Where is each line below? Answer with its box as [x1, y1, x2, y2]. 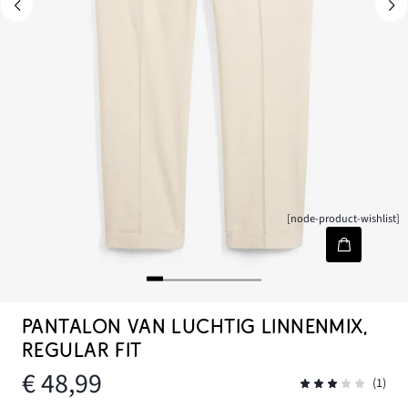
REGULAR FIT [22, 339, 142, 362]
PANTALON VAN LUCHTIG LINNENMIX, [22, 315, 368, 339]
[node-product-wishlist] [287, 210, 401, 228]
